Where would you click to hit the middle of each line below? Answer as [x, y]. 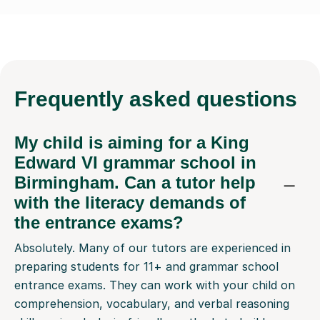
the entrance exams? [99, 223]
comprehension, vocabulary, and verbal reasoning [152, 304]
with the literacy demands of [130, 203]
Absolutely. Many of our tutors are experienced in [152, 248]
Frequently [72, 99]
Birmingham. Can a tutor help [135, 183]
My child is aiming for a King [132, 143]
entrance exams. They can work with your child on [155, 285]
